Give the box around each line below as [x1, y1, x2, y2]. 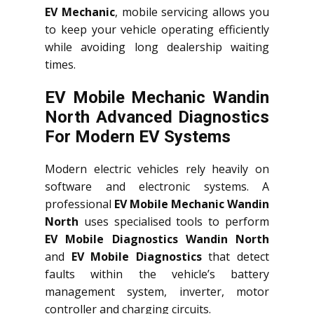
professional [45, 196, 114, 212]
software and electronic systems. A [45, 179, 269, 195]
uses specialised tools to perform [78, 214, 269, 230]
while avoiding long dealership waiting [45, 39, 269, 55]
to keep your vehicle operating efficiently [45, 22, 269, 38]
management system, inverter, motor [45, 284, 269, 300]
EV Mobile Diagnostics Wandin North [45, 231, 269, 247]
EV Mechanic [45, 4, 115, 20]
